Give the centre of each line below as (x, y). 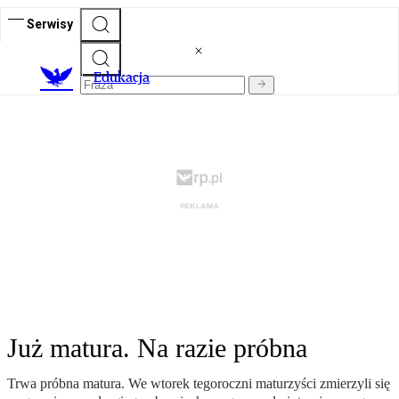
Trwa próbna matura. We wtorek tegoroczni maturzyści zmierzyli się (199, 384)
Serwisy (50, 24)
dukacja (126, 77)
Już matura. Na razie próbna (157, 348)
